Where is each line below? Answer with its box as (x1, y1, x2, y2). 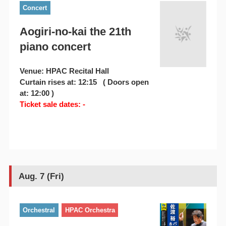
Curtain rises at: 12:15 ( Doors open (19, 78, 149, 87)
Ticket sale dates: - (19, 100, 85, 109)
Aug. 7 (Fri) (18, 171, 64, 181)
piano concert (19, 40, 91, 53)
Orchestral (23, 206, 55, 214)
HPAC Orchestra (65, 206, 115, 214)
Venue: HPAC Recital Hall (19, 67, 109, 76)
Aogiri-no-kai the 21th (19, 25, 131, 38)
